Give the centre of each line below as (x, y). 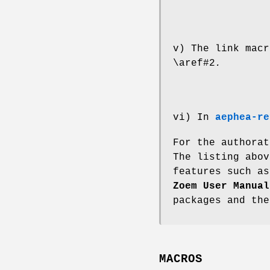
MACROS (181, 259)
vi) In (194, 117)
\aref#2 (194, 63)
